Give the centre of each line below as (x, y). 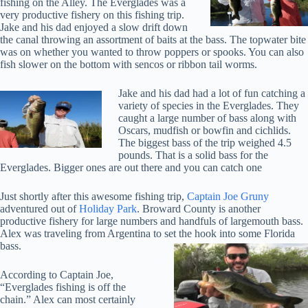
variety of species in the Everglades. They (209, 106)
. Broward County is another (199, 209)
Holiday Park (108, 209)
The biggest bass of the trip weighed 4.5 (205, 143)
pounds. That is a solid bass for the (193, 155)
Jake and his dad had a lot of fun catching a (212, 93)
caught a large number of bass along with (207, 118)
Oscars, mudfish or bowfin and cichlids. (205, 131)
